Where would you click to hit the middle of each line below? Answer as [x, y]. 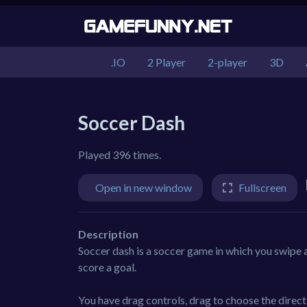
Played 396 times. [120, 155]
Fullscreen [262, 187]
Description [108, 234]
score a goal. [107, 267]
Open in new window [144, 187]
